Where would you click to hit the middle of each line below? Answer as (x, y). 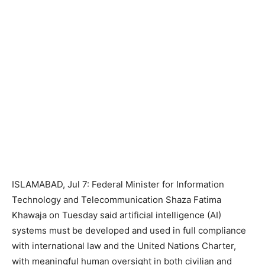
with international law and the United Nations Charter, (124, 246)
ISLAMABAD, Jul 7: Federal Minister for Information (118, 184)
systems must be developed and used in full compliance (129, 230)
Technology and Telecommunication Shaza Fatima (117, 200)
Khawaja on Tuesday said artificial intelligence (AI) (117, 215)
